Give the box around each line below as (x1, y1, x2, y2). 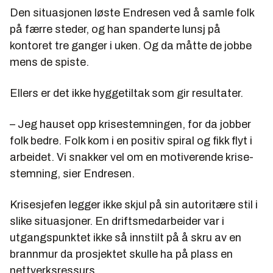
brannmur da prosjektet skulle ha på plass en (10, 247, 233, 260)
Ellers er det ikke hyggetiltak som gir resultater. (10, 87, 243, 99)
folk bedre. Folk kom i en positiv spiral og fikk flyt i (10, 134, 252, 147)
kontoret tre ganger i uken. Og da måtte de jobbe (10, 39, 252, 52)
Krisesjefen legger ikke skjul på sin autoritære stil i (10, 198, 258, 211)
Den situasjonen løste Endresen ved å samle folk (10, 6, 254, 19)
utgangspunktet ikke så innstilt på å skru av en (10, 231, 241, 244)
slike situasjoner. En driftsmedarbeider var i (10, 214, 224, 227)
